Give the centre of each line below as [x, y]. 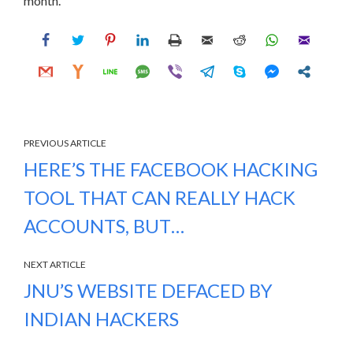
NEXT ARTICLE [55, 264]
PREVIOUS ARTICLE [65, 143]
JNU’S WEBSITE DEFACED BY [148, 290]
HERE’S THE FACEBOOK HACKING [171, 169]
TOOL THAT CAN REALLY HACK [160, 197]
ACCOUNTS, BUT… [104, 226]
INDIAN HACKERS [101, 319]
